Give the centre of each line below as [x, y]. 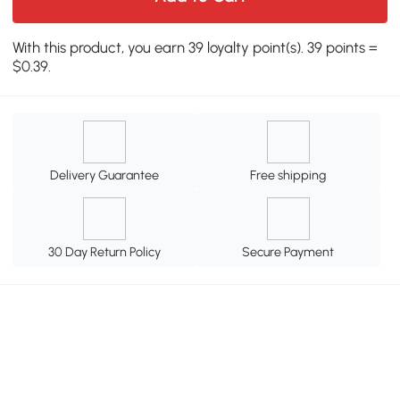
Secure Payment [288, 251]
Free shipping [288, 175]
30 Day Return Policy [105, 251]
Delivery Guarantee [105, 175]
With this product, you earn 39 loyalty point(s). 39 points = [196, 47]
